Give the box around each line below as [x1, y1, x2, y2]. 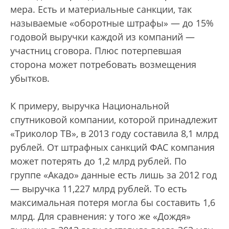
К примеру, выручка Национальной [10, 99, 169, 112]
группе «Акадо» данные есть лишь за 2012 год [10, 168, 217, 181]
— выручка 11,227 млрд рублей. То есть [10, 182, 187, 195]
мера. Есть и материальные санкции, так [10, 3, 192, 15]
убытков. [10, 72, 50, 84]
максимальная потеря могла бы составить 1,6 [10, 196, 215, 209]
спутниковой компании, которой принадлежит [10, 113, 217, 126]
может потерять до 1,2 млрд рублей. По [10, 154, 187, 167]
